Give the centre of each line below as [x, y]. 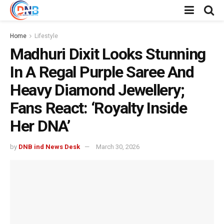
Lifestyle [46, 36]
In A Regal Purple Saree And [102, 72]
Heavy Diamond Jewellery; [97, 90]
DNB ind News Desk [49, 146]
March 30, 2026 [118, 146]
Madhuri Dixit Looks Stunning [108, 54]
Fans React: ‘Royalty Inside [98, 108]
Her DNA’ [40, 126]
